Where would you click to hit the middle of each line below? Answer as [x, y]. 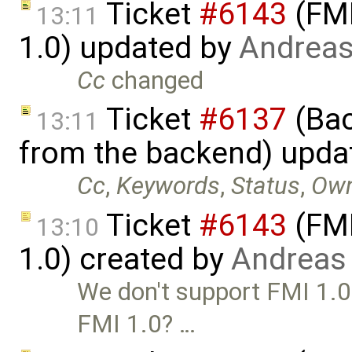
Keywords [169, 186]
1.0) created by [125, 260]
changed [155, 80]
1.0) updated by [129, 48]
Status [266, 186]
